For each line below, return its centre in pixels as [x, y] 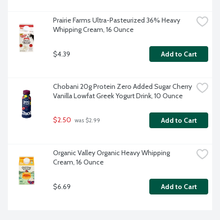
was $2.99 [87, 121]
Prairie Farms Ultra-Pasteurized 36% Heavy [117, 20]
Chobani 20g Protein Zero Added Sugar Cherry [123, 87]
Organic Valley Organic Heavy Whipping [111, 153]
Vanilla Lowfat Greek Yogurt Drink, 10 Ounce [118, 96]
